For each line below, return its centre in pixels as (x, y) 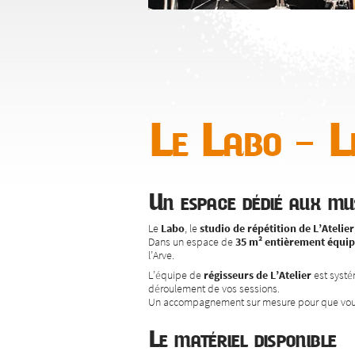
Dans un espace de (192, 241)
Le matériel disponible (242, 339)
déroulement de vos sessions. (214, 288)
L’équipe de (176, 275)
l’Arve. (161, 255)
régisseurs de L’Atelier (258, 274)
